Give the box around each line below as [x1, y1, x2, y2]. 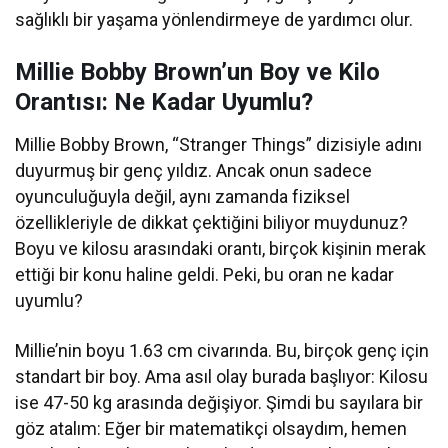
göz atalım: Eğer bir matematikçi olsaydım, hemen [15, 418, 408, 440]
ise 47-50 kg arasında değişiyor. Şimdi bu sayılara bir [15, 392, 424, 414]
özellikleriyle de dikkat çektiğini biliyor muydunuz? [15, 212, 409, 234]
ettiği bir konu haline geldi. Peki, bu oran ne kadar [15, 264, 395, 286]
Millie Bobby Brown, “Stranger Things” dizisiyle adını [15, 134, 423, 156]
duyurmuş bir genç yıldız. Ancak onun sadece [15, 160, 373, 182]
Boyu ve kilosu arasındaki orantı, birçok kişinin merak [15, 238, 427, 260]
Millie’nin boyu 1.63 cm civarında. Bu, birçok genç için [15, 340, 430, 362]
